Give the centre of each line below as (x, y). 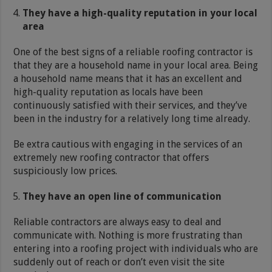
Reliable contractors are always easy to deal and (118, 222)
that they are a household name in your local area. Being (136, 65)
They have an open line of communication (122, 196)
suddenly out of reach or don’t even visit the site (119, 262)
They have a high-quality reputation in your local (140, 13)
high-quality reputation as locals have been (108, 92)
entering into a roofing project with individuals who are (136, 248)
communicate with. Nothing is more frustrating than (128, 235)
